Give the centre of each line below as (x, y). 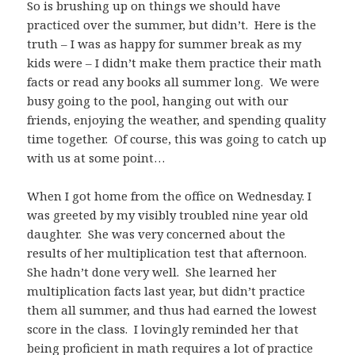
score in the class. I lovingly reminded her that (163, 328)
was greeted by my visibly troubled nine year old (168, 214)
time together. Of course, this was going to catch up (177, 138)
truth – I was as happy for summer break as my (164, 43)
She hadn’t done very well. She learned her (152, 271)
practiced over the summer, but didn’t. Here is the (172, 24)
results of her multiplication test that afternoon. (169, 252)
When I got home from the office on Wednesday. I (170, 195)
